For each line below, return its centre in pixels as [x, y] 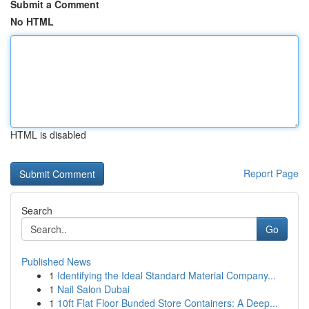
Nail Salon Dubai [93, 289]
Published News [56, 261]
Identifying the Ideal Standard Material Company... [167, 275]
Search [37, 210]
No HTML [32, 21]
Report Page [271, 173]
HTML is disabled [48, 134]
